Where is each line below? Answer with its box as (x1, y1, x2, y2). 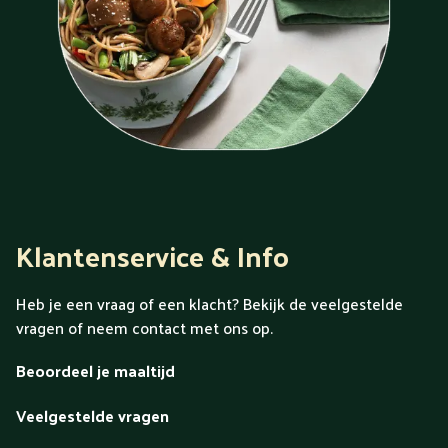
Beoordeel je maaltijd (16, 356, 175, 386)
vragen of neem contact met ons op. (16, 313, 273, 343)
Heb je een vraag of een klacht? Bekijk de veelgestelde (16, 289, 403, 319)
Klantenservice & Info (16, 230, 289, 282)
